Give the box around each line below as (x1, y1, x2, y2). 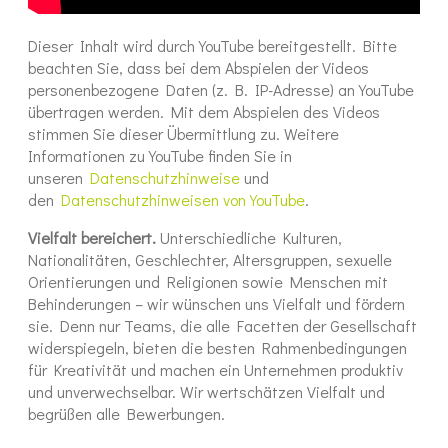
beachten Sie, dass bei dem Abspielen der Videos (28, 57, 369, 79)
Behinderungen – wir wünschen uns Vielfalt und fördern (28, 293, 405, 315)
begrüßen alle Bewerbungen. (28, 403, 225, 425)
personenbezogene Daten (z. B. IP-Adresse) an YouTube (28, 79, 414, 101)
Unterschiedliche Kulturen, (156, 227, 342, 249)
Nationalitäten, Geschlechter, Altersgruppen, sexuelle (28, 249, 392, 271)
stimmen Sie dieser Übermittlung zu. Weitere (28, 123, 339, 145)
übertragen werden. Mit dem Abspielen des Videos (28, 101, 380, 123)
